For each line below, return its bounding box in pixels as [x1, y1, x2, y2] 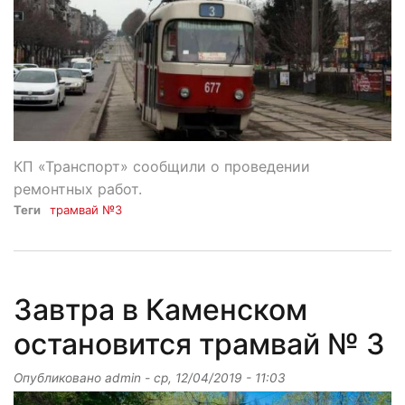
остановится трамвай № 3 [14, 326, 385, 363]
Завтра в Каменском [14, 292, 307, 328]
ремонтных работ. [14, 180, 142, 199]
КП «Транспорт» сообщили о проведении [14, 157, 310, 176]
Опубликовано [14, 371, 105, 386]
